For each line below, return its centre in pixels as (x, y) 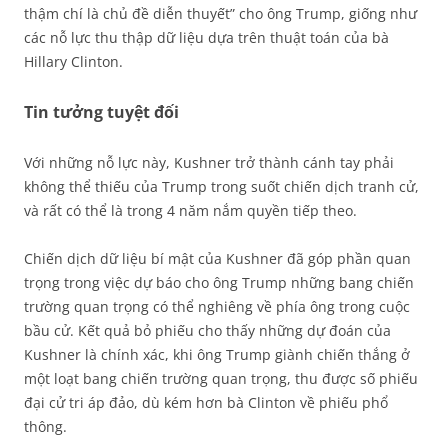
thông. (45, 427)
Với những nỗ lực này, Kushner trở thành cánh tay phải (209, 163)
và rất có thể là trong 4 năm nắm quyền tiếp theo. (190, 211)
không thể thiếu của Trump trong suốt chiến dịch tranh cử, (221, 187)
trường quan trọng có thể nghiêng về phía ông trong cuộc (217, 307)
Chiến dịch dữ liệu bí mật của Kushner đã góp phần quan (217, 259)
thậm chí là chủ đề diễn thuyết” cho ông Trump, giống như (220, 14)
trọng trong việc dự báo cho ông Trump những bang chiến (219, 283)
